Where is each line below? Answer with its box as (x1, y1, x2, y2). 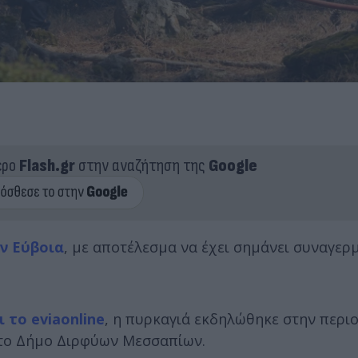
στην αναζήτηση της (74, 154, 209, 177)
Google (208, 154, 257, 177)
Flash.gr (18, 154, 75, 177)
